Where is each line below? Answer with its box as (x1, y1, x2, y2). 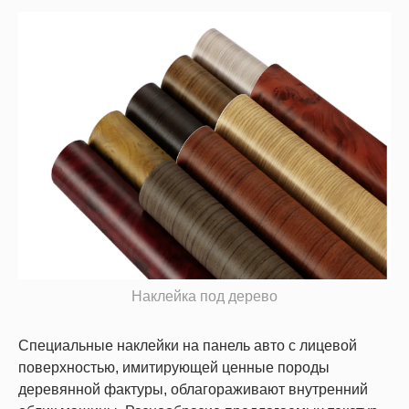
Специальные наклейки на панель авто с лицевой (18, 338, 357, 354)
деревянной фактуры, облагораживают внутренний (18, 382, 368, 398)
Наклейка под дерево (131, 288, 278, 305)
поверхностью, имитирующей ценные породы (18, 360, 330, 376)
